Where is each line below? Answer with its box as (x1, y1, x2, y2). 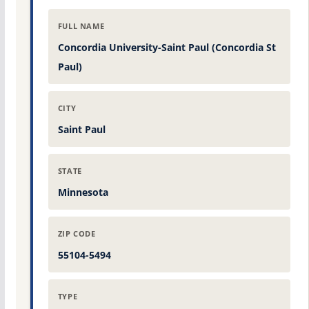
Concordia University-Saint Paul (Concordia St (57, 40, 276, 54)
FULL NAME (57, 21, 105, 31)
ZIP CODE (57, 228, 96, 239)
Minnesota (57, 185, 108, 199)
